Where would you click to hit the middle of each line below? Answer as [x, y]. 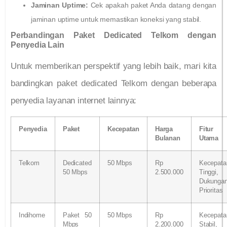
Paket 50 [77, 215]
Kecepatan [123, 129]
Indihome [32, 215]
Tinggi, [209, 172]
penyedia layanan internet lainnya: [74, 100]
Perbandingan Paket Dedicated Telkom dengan [113, 35]
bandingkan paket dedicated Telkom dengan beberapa [113, 83]
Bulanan [168, 138]
